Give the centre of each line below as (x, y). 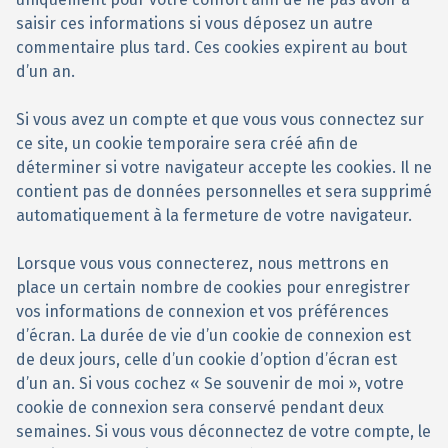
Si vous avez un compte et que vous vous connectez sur (220, 119)
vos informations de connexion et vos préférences (202, 311)
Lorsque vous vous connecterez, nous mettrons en (202, 263)
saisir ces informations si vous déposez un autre (194, 23)
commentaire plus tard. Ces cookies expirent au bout (211, 47)
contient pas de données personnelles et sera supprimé (224, 191)
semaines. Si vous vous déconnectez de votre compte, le (223, 431)
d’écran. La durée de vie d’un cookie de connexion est (213, 335)
